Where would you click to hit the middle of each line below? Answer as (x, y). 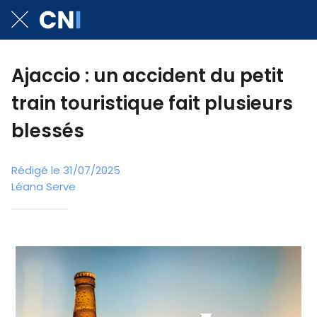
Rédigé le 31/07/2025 (66, 170)
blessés (48, 131)
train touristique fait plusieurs (152, 103)
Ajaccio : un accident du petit (148, 76)
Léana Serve (44, 186)
